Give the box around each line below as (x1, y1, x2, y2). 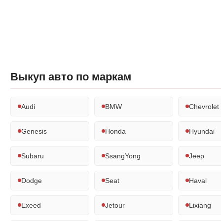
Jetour (105, 201, 125, 209)
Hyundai (189, 127, 215, 135)
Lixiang (189, 201, 211, 209)
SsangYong (105, 151, 141, 160)
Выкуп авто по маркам (10, 70, 131, 83)
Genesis (21, 127, 47, 135)
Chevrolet (189, 102, 219, 110)
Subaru (21, 151, 44, 160)
